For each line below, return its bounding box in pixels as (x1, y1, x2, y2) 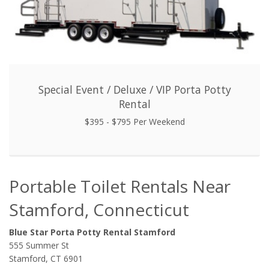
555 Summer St (9, 240, 69, 252)
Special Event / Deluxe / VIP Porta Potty (38, 82, 231, 97)
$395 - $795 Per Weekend (84, 116, 185, 128)
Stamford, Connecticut (9, 198, 189, 222)
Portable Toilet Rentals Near (9, 175, 231, 198)
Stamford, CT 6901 (9, 253, 83, 265)
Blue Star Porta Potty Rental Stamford (9, 226, 175, 238)
